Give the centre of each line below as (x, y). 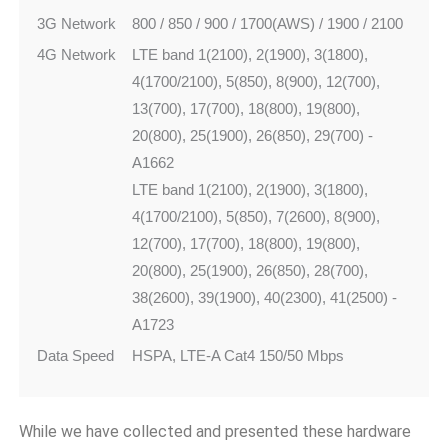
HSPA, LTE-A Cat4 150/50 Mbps (238, 356)
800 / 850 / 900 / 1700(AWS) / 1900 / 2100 (267, 24)
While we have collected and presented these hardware (214, 432)
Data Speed (75, 356)
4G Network (76, 55)
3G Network (76, 24)
